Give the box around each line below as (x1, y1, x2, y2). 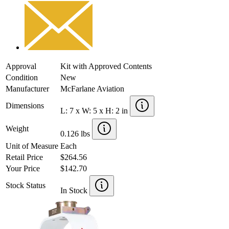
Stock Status (6, 180, 45, 190)
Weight (6, 124, 29, 133)
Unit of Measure (6, 141, 58, 150)
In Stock (60, 186, 89, 195)
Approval (6, 61, 36, 71)
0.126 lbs (60, 129, 92, 138)
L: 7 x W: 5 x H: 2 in (60, 106, 130, 115)
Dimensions (6, 101, 44, 110)
